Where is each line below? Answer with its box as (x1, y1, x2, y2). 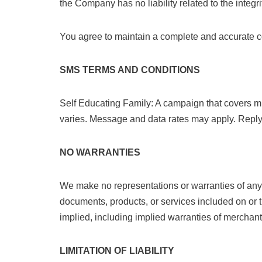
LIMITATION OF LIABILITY (60, 246, 174, 256)
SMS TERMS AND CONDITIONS (60, 65, 200, 75)
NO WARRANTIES (60, 147, 140, 157)
